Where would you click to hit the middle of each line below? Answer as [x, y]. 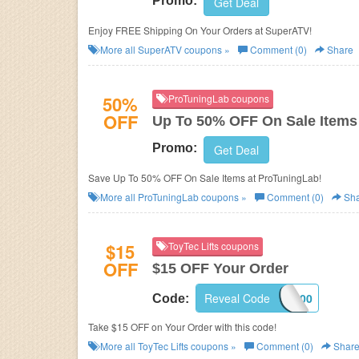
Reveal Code [237, 298]
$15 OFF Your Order [220, 268]
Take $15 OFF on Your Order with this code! [182, 327]
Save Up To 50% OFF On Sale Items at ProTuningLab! [205, 177]
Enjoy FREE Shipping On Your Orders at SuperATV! [200, 30]
